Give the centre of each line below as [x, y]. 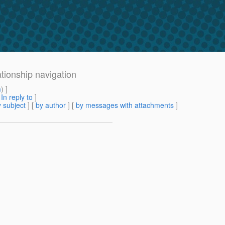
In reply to [17, 97]
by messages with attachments [125, 105]
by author [51, 105]
